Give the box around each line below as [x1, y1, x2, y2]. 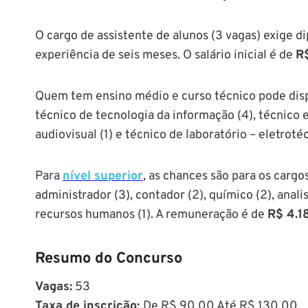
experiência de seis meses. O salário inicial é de [35, 47, 296, 63]
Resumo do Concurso [35, 249, 182, 268]
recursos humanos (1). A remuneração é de [35, 206, 267, 223]
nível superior [63, 168, 143, 184]
